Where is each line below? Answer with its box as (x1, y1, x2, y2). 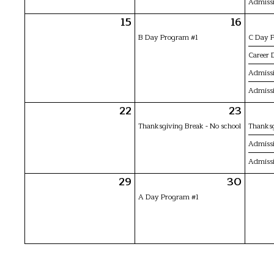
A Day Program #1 (138, 190, 199, 203)
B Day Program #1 (138, 31, 198, 43)
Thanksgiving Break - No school (138, 119, 241, 132)
